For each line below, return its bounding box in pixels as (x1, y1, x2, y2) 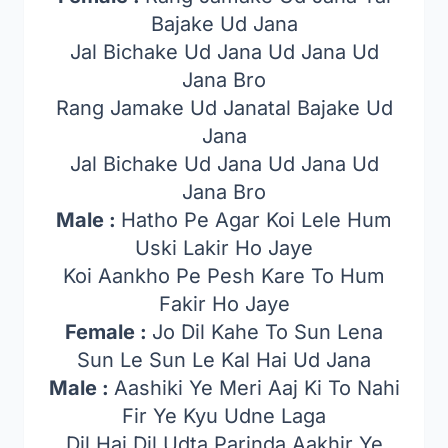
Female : (65, 320, 152, 344)
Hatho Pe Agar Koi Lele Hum (121, 208, 392, 232)
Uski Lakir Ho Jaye (135, 236, 313, 260)
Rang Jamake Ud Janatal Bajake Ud (55, 96, 393, 120)
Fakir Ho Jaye (158, 292, 290, 316)
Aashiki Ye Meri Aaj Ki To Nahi (113, 376, 400, 400)
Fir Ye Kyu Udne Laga (122, 404, 326, 428)
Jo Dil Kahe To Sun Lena (152, 320, 383, 344)
